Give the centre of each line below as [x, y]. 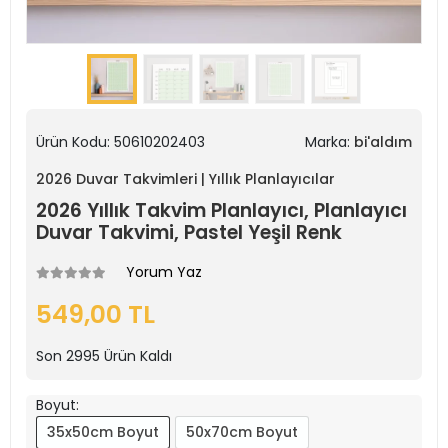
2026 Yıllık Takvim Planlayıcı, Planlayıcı [221, 210]
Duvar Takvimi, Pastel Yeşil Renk [189, 232]
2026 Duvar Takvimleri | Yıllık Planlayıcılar [185, 179]
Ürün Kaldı [136, 356]
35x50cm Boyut [103, 432]
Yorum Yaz [164, 272]
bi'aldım [383, 142]
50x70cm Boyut [242, 432]
